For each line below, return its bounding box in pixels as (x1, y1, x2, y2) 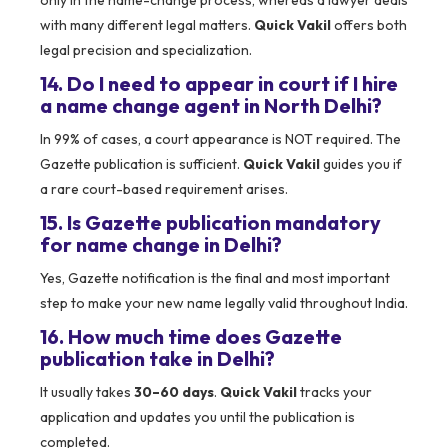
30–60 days (134, 383, 214, 402)
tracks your (297, 383, 372, 402)
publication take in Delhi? (40, 346, 275, 372)
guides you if (320, 155, 402, 174)
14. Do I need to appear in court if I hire (40, 71, 398, 97)
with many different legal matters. (40, 16, 254, 35)
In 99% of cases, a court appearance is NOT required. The (40, 130, 401, 149)
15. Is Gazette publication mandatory (40, 210, 381, 236)
